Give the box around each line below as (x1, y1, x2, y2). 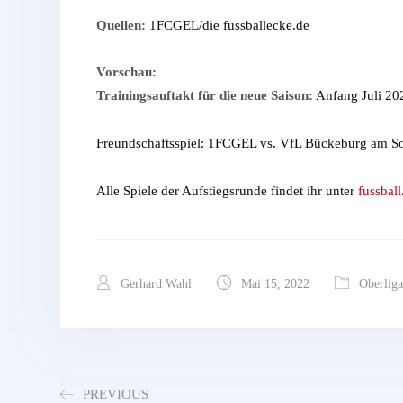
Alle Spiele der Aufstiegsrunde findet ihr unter (96, 184, 358, 199)
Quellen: (96, 18, 146, 33)
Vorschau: (96, 65, 157, 80)
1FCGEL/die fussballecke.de (146, 18, 309, 33)
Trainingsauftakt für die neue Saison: (96, 88, 313, 103)
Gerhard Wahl (117, 277, 192, 291)
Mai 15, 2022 (237, 277, 309, 291)
